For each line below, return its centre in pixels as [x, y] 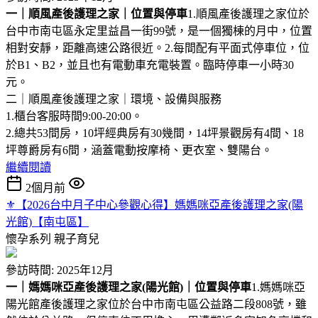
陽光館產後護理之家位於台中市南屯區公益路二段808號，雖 [156, 304]
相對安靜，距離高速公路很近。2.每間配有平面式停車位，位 [158, 48]
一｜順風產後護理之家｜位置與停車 [97, 13]
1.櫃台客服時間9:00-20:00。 [74, 116]
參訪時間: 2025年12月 [60, 270]
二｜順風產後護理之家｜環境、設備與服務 [114, 99]
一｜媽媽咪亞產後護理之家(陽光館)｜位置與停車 [128, 287]
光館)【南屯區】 [47, 221]
